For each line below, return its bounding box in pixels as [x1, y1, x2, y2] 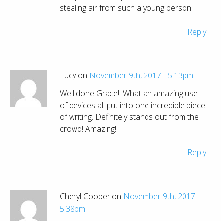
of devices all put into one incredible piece [60, 100, 205, 111]
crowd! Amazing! [60, 123, 116, 135]
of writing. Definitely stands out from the [60, 111, 199, 123]
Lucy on [60, 70, 89, 81]
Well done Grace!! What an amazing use [60, 88, 198, 99]
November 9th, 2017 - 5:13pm [89, 70, 193, 81]
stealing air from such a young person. [60, 2, 193, 13]
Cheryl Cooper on [60, 190, 123, 202]
